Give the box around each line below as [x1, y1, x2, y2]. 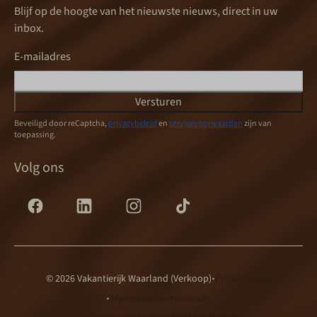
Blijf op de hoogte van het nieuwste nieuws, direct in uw [14, 4, 278, 20]
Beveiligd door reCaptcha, [14, 117, 108, 130]
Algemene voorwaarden [110, 292, 211, 306]
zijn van [243, 117, 272, 130]
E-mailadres [14, 49, 71, 65]
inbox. [14, 21, 44, 37]
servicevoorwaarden [169, 117, 243, 130]
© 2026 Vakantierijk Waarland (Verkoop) [45, 272, 212, 287]
